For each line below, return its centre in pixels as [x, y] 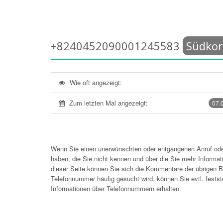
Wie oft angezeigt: [96, 82]
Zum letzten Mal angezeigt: [109, 103]
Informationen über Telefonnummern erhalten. [116, 188]
